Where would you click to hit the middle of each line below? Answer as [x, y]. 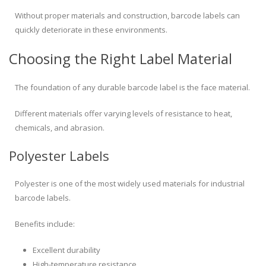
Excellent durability [66, 250]
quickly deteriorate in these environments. [91, 30]
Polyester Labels [59, 156]
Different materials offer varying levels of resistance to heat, [123, 114]
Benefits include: [45, 224]
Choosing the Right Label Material [121, 59]
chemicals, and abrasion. [60, 128]
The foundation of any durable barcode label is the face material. [132, 88]
